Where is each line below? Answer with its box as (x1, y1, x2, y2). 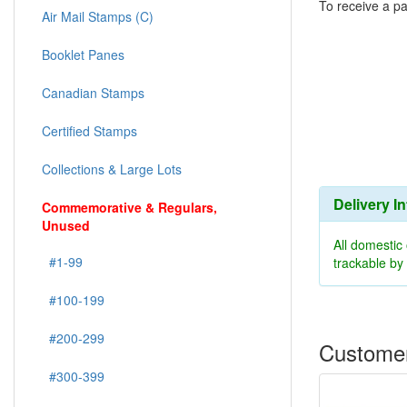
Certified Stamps (42, 122, 137, 141)
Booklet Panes (42, 45, 124, 65)
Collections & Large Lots (42, 160, 182, 179)
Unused (42, 216, 90, 235)
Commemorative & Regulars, (42, 198, 217, 217)
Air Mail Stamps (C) (42, 7, 154, 26)
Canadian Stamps (42, 84, 144, 103)
